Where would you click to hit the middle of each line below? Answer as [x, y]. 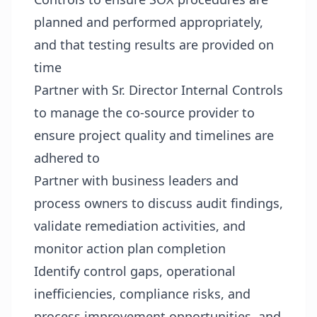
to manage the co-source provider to [144, 113]
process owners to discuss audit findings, [158, 203]
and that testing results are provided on [154, 45]
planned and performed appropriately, [149, 22]
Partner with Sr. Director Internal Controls [158, 90]
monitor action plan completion [130, 248]
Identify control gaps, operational [135, 271]
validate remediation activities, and [140, 226]
